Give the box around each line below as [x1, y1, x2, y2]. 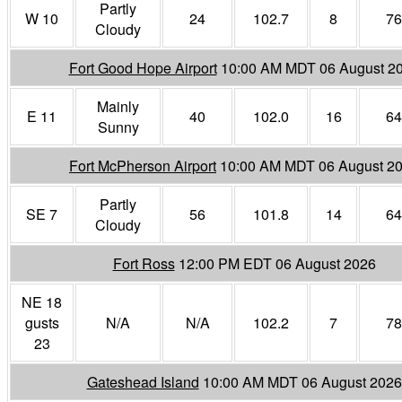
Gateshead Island [86, 371, 199, 392]
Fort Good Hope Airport [68, 57, 217, 78]
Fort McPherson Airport [69, 154, 216, 176]
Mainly [97, 95, 139, 117]
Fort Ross [112, 252, 175, 274]
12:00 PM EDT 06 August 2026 [178, 252, 376, 274]
